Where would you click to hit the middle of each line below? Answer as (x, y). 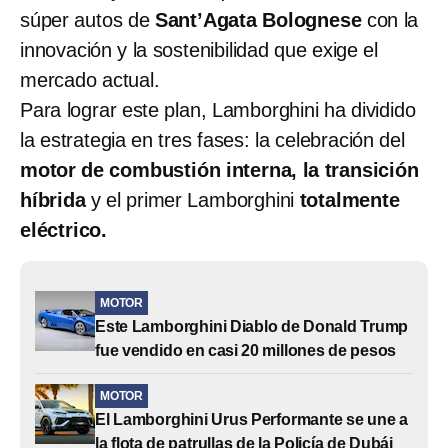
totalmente (349, 199)
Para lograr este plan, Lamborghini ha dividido (218, 109)
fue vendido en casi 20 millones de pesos (246, 350)
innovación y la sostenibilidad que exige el (199, 49)
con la (392, 19)
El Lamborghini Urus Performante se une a (251, 419)
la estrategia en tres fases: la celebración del (212, 139)
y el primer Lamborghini (195, 199)
